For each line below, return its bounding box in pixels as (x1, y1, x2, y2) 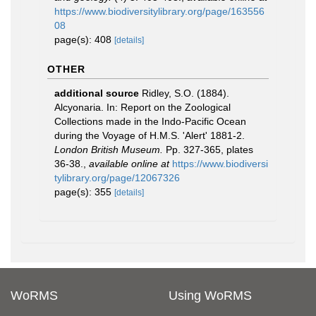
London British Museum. (54, 144, 163, 155)
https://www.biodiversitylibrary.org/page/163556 (54, 6, 265, 17)
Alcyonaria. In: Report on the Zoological (54, 102, 231, 113)
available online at (89, 158, 169, 169)
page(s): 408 (54, 34, 114, 45)
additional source (54, 87, 139, 99)
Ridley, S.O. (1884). (142, 87, 229, 99)
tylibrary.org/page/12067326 (54, 172, 180, 183)
